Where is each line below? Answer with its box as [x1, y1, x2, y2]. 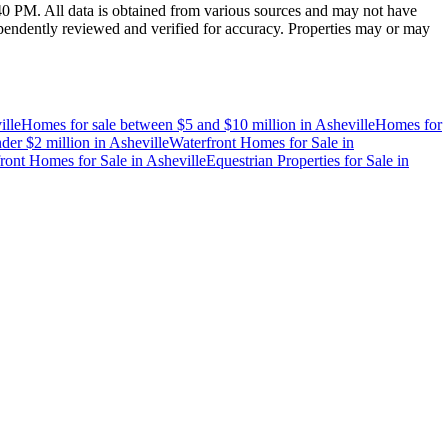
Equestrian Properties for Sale [206, 151, 393, 169]
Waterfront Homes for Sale [169, 133, 338, 151]
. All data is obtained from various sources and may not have [37, 2, 417, 20]
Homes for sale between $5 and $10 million [21, 115, 296, 133]
